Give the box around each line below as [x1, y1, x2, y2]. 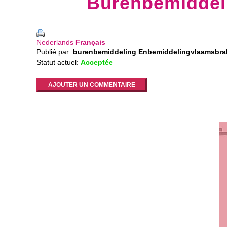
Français [75, 38, 105, 47]
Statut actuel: [36, 58, 81, 67]
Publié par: [36, 48, 73, 56]
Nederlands [36, 38, 73, 47]
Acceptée [81, 58, 113, 67]
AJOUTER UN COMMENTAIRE [48, 81, 135, 89]
